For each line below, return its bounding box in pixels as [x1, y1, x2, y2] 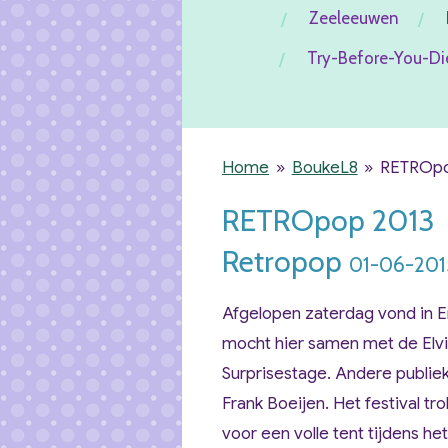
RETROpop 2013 [222, 202, 435, 238]
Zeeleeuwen [308, 8, 399, 28]
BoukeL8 [291, 157, 358, 178]
